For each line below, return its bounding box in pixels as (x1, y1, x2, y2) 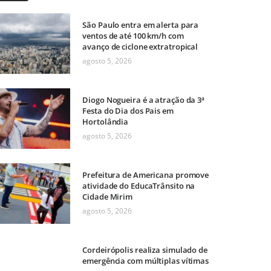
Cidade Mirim (82, 191, 133, 203)
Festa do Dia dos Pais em (82, 105, 174, 117)
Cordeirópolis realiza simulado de (82, 244, 207, 256)
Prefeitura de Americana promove (82, 169, 209, 181)
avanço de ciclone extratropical (82, 41, 198, 53)
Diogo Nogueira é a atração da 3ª (82, 94, 205, 106)
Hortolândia (82, 116, 129, 128)
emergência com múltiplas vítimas (82, 255, 209, 267)
